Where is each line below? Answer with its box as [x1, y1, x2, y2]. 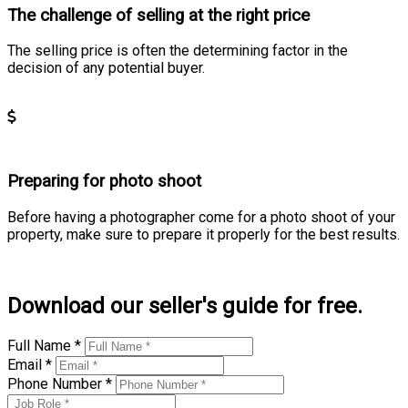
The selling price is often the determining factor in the [7, 42, 348, 60]
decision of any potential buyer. [7, 59, 205, 77]
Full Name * [7, 336, 85, 354]
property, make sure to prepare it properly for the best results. [7, 225, 400, 243]
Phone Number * [7, 374, 116, 393]
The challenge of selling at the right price [7, 5, 310, 25]
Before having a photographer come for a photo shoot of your [7, 208, 395, 226]
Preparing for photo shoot [7, 170, 201, 191]
